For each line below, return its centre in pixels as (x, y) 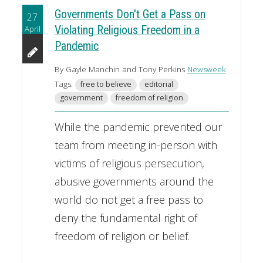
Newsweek (206, 70)
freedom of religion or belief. (122, 236)
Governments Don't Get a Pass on (130, 15)
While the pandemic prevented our (138, 127)
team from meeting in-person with (136, 145)
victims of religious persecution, (129, 163)
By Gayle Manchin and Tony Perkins (121, 70)
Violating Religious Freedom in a (127, 31)
